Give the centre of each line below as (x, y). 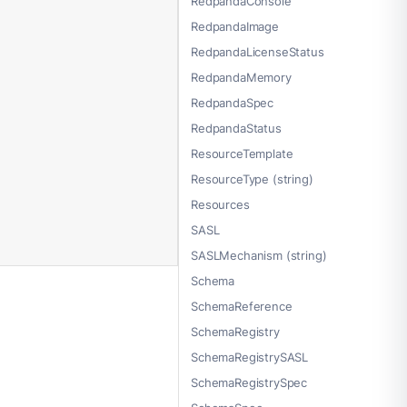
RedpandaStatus (236, 129)
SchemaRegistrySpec (249, 383)
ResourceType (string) (252, 179)
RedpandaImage (235, 27)
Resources (220, 205)
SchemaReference (242, 307)
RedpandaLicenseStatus (258, 52)
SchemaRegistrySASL (250, 357)
